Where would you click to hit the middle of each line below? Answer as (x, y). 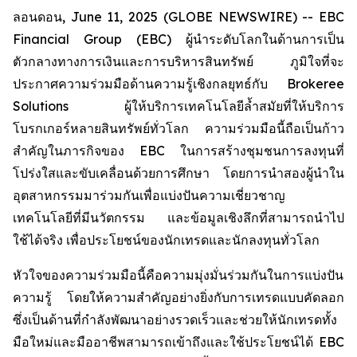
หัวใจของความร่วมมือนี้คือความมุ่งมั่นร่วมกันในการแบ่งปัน (178, 275)
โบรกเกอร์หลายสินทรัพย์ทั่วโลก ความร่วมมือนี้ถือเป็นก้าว (178, 128)
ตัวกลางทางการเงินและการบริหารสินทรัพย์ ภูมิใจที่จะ (178, 61)
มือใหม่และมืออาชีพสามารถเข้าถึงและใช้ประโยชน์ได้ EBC (178, 342)
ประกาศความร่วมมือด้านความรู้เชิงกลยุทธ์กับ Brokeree (178, 84)
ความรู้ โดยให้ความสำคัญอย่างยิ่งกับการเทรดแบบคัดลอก (178, 297)
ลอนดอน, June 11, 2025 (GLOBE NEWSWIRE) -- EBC (178, 17)
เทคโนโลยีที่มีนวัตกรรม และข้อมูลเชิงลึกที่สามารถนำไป (178, 218)
